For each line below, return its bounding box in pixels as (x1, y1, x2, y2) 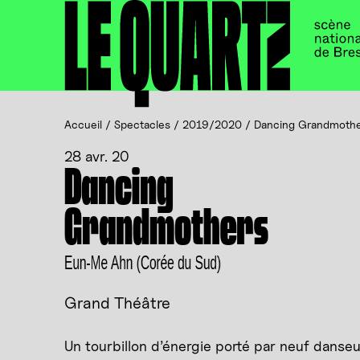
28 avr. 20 (64, 148, 129, 165)
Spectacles (114, 117, 170, 131)
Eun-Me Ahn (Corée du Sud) (64, 252, 221, 273)
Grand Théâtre (64, 293, 170, 313)
